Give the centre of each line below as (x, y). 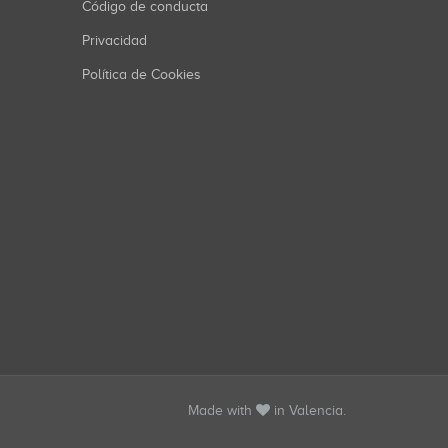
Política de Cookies (141, 74)
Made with (222, 410)
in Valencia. (308, 410)
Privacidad (114, 40)
